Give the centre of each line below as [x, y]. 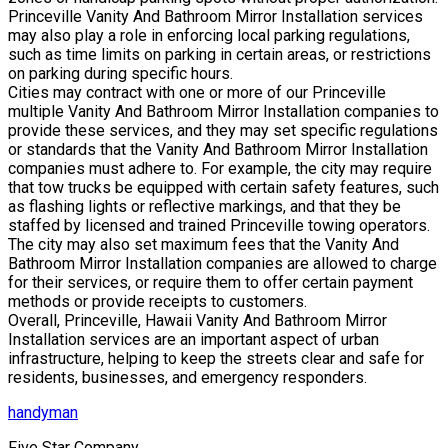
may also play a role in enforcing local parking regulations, [209, 36]
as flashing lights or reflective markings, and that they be [204, 207]
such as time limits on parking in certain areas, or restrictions [219, 55]
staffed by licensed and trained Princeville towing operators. [219, 226]
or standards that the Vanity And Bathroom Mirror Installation [218, 150]
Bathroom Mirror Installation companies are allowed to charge [222, 264]
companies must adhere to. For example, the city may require [220, 169]
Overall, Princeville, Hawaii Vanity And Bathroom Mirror [197, 321]
